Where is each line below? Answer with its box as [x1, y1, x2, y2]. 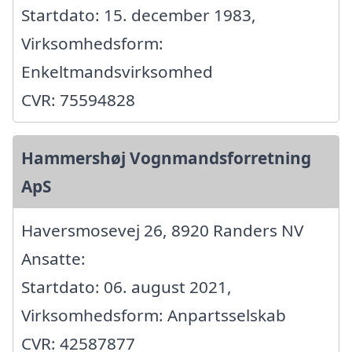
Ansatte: [21, 247, 86, 269]
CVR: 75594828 [21, 88, 135, 111]
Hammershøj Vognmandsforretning [21, 146, 311, 169]
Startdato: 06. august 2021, [21, 275, 232, 298]
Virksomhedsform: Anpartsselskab [21, 303, 286, 326]
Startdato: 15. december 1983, [21, 3, 256, 26]
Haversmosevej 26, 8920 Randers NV [21, 218, 303, 241]
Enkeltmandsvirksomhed [21, 60, 213, 82]
